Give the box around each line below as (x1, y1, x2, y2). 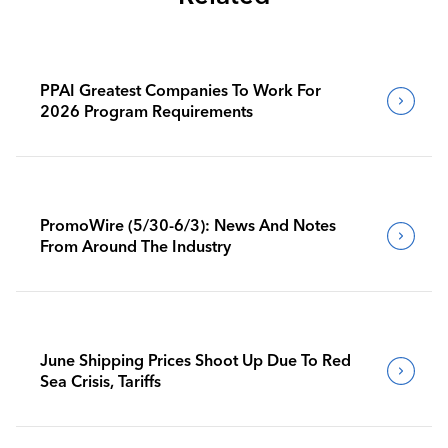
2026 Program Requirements (40, 100, 253, 121)
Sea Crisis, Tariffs (40, 370, 161, 391)
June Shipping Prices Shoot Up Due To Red (40, 349, 351, 370)
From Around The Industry (40, 235, 231, 256)
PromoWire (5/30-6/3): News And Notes (40, 214, 336, 235)
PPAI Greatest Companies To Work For (40, 79, 321, 100)
